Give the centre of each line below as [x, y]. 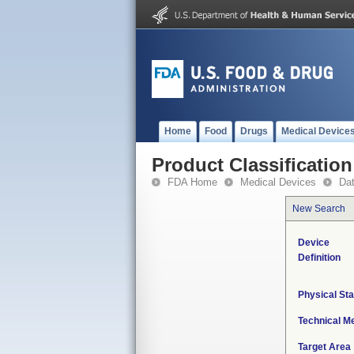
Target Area [324, 347]
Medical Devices [278, 182]
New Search [319, 209]
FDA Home [192, 182]
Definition [319, 258]
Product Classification [252, 165]
